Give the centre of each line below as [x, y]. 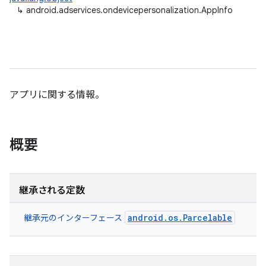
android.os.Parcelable [180, 218]
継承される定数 [52, 191]
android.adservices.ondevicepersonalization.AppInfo [129, 10]
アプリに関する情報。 [57, 95]
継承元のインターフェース [74, 218]
